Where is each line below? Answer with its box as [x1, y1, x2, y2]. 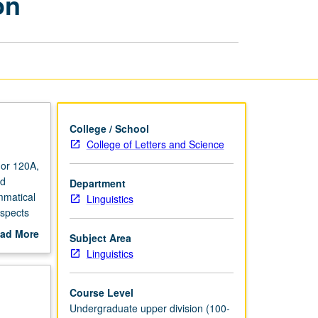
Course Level [69, 285, 133, 300]
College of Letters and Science [86, 136, 224, 151]
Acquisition [187, 14, 243, 26]
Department [69, 175, 126, 190]
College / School [69, 121, 149, 136]
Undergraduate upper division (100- [69, 300, 230, 315]
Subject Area [69, 230, 131, 245]
